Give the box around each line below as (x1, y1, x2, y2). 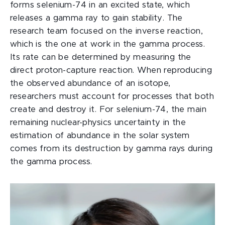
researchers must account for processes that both (10, 92, 214, 100)
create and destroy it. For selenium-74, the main (10, 105, 206, 114)
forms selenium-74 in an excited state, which (10, 1, 190, 9)
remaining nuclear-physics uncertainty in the (10, 119, 186, 127)
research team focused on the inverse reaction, (10, 27, 203, 35)
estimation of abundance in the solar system (10, 132, 190, 140)
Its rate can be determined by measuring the (10, 53, 191, 61)
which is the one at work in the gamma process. (10, 40, 205, 48)
